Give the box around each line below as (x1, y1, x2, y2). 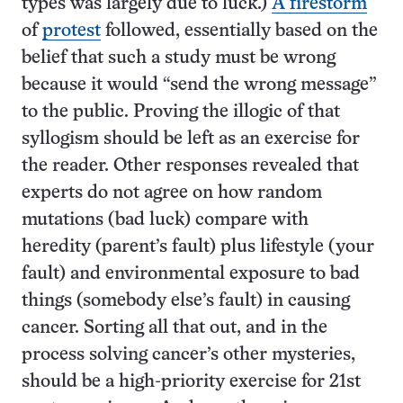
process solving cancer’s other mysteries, (22, 346, 355, 363)
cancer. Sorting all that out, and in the (22, 319, 327, 336)
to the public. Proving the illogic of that (22, 103, 340, 121)
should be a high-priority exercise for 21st (22, 373, 361, 390)
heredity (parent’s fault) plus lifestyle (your (22, 238, 374, 255)
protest (42, 22, 101, 40)
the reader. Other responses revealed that (22, 157, 359, 175)
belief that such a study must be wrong (22, 49, 336, 67)
